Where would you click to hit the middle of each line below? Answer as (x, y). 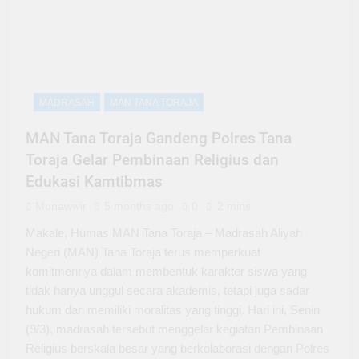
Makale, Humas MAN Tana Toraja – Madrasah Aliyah (164, 232)
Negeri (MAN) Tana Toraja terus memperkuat (143, 252)
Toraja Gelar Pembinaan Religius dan (152, 159)
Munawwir (61, 206)
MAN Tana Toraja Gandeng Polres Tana (159, 138)
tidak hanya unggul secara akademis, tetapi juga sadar (167, 290)
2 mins (234, 206)
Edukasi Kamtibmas (94, 181)
